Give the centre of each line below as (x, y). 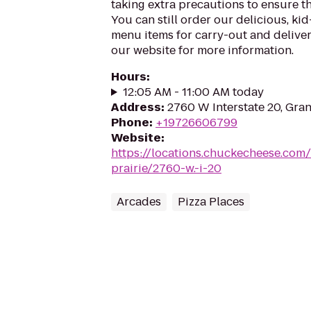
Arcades (139, 202)
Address (136, 107)
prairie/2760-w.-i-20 (166, 168)
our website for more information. (202, 50)
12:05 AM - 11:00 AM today (193, 92)
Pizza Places (211, 202)
